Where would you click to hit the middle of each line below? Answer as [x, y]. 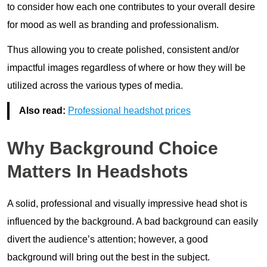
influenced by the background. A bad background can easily [133, 221]
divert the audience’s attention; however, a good [108, 239]
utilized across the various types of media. [95, 85]
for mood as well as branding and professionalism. [113, 24]
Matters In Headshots [98, 171]
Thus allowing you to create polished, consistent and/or [123, 49]
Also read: [44, 110]
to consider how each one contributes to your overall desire [131, 7]
